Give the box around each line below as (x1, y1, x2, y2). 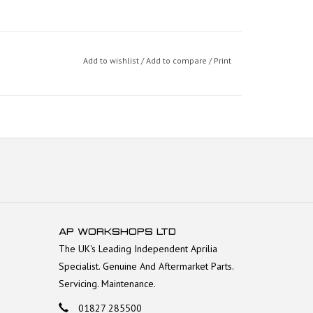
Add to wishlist (82, 54, 141, 66)
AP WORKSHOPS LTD (58, 226, 176, 237)
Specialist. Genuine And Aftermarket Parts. (58, 259, 233, 272)
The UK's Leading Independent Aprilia (58, 242, 217, 255)
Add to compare (145, 54, 209, 66)
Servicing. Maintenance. (58, 277, 156, 290)
